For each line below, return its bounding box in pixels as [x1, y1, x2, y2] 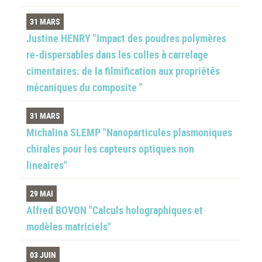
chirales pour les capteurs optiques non [26, 142, 194, 156]
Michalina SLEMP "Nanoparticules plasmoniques [26, 125, 232, 139]
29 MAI [29, 188, 53, 199]
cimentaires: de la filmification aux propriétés [26, 64, 220, 78]
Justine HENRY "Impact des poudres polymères [26, 31, 226, 45]
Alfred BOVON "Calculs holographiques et [26, 203, 203, 217]
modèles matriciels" [26, 219, 111, 233]
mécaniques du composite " [26, 80, 143, 94]
